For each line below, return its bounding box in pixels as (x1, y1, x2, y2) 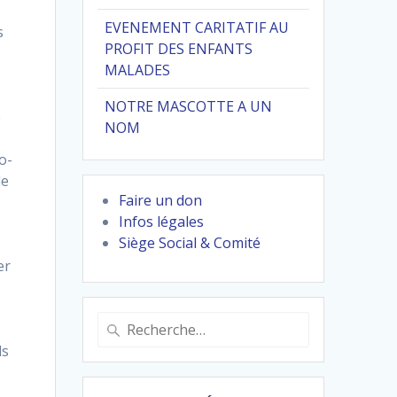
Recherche (97, 313, 162, 331)
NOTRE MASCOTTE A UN (105, 97, 273, 117)
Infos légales (119, 212, 205, 232)
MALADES (105, 60, 171, 81)
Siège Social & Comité (119, 233, 261, 253)
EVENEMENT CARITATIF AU (105, 18, 290, 38)
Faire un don (119, 191, 203, 211)
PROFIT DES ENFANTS (105, 39, 253, 59)
